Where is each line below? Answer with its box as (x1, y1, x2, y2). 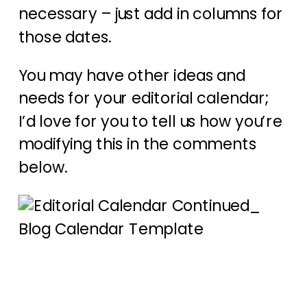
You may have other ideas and (18, 64, 246, 87)
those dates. (18, 26, 112, 49)
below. (18, 156, 67, 179)
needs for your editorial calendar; (18, 87, 268, 110)
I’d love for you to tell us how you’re (18, 110, 282, 133)
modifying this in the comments (18, 133, 256, 156)
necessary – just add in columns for (18, 3, 283, 25)
